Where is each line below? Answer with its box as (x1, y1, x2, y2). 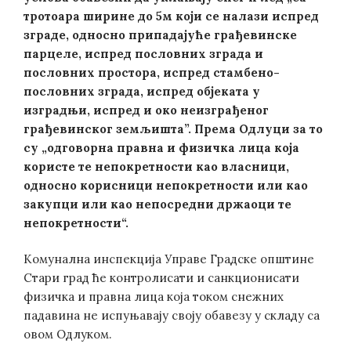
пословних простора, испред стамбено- (24, 64, 280, 80)
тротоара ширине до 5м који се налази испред (24, 8, 319, 24)
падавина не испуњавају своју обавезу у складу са (24, 308, 320, 323)
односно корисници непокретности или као (24, 177, 308, 193)
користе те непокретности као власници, (24, 158, 289, 174)
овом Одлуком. (24, 327, 112, 342)
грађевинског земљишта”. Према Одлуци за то (24, 121, 323, 136)
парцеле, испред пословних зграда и (24, 45, 263, 61)
